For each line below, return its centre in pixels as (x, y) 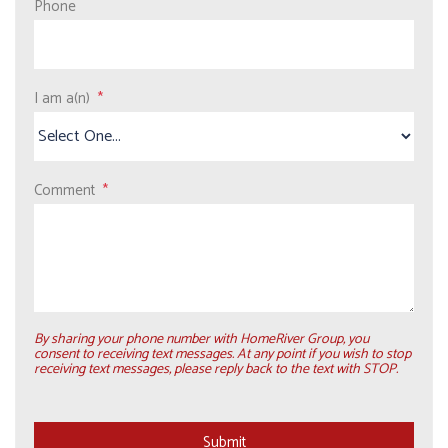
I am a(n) (62, 98)
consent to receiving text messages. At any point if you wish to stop (222, 354)
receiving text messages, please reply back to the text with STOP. (216, 369)
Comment (64, 190)
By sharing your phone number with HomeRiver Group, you (201, 339)
